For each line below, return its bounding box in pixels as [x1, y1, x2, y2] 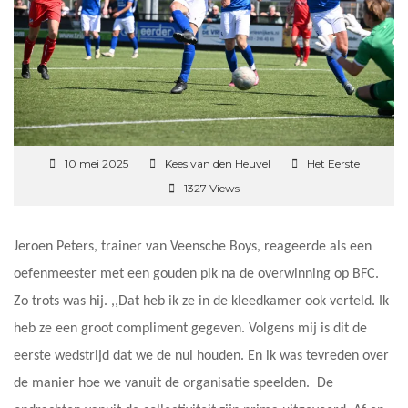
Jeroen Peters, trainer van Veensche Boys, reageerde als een [14, 239, 372, 254]
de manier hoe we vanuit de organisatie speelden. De [14, 375, 333, 391]
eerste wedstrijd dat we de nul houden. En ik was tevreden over [14, 348, 389, 363]
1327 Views [184, 180, 240, 195]
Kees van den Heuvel [164, 156, 270, 170]
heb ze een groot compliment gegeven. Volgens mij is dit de [14, 321, 367, 336]
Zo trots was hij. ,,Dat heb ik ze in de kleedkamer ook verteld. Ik [14, 293, 389, 309]
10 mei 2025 [64, 156, 128, 170]
